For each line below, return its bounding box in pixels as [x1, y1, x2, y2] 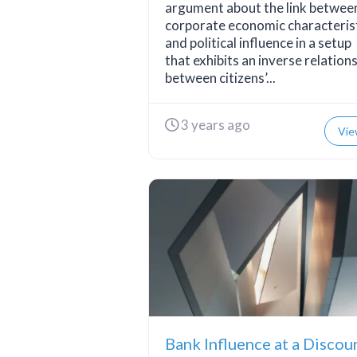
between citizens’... [164, 69, 276, 87]
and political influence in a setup [164, 34, 351, 52]
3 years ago [178, 116, 250, 134]
